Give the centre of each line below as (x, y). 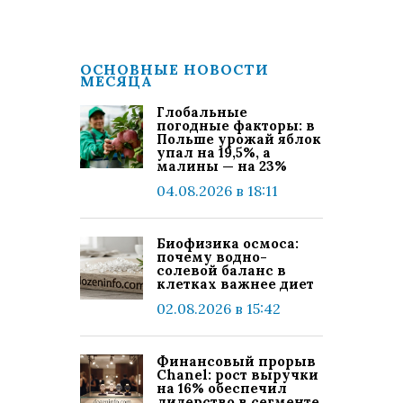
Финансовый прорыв (236, 361)
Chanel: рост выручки (237, 375)
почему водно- (212, 257)
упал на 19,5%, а (214, 152)
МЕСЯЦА (116, 81)
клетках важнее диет (235, 284)
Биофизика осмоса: (228, 243)
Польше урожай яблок (239, 139)
